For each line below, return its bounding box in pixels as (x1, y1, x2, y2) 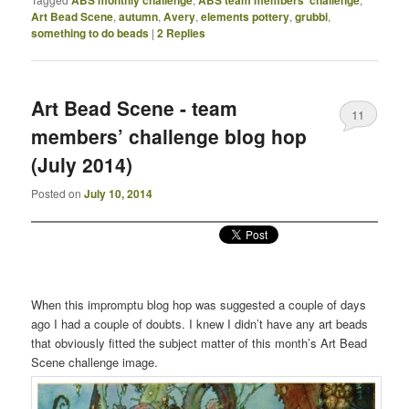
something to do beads (31, 24, 150, 41)
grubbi (295, 7, 329, 25)
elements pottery (201, 7, 290, 25)
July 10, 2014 (84, 184, 153, 202)
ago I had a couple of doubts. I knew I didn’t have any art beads (31, 314, 369, 332)
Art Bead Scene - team (31, 94, 238, 122)
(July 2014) (31, 151, 133, 179)
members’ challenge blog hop (31, 122, 308, 151)
